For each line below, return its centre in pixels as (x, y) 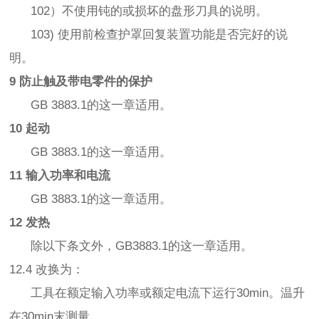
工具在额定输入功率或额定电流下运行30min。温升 (157, 293)
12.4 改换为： (47, 270)
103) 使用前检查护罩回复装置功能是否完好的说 (149, 35)
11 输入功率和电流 (60, 176)
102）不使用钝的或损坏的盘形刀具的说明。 (139, 11)
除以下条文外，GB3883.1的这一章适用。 (131, 246)
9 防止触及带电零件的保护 (81, 82)
